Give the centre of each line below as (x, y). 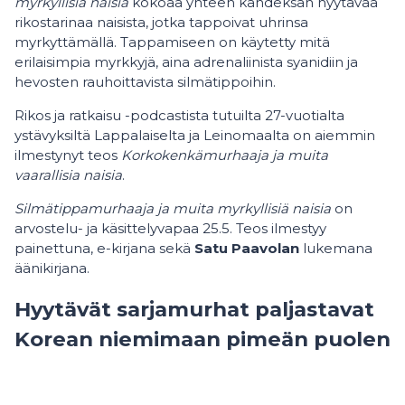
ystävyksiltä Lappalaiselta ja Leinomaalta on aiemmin (195, 135)
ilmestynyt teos (68, 155)
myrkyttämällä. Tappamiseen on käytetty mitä (172, 42)
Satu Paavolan (247, 248)
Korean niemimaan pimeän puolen (202, 339)
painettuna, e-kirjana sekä (104, 248)
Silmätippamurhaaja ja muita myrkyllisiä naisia (173, 208)
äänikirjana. (56, 268)
